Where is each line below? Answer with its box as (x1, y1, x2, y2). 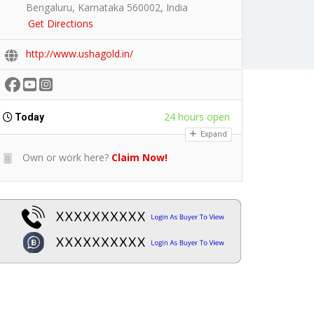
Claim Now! (111, 150, 168, 164)
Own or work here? (20, 150, 109, 164)
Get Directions (28, 16, 93, 30)
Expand (198, 129, 227, 139)
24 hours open (164, 109, 230, 123)
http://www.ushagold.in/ (26, 46, 133, 60)
